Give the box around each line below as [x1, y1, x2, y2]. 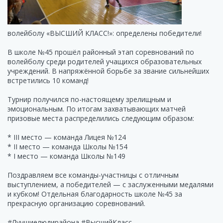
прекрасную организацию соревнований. [7, 199, 145, 208]
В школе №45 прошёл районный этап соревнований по [7, 47, 194, 57]
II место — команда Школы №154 [13, 142, 127, 151]
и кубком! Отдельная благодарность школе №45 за [7, 189, 182, 199]
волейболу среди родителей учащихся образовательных [7, 57, 202, 66]
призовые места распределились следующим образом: [7, 113, 194, 123]
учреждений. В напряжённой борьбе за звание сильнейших [7, 66, 209, 76]
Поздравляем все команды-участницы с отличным [7, 170, 179, 180]
